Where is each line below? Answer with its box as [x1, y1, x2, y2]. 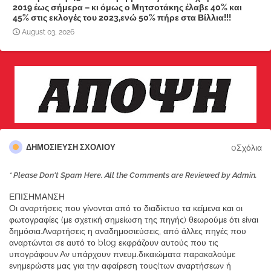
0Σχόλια [231, 142, 262, 152]
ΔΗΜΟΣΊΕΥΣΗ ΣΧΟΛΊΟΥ [26, 143, 116, 152]
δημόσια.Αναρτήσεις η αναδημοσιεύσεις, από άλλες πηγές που [9, 226, 246, 237]
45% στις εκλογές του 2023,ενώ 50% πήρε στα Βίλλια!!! [13, 13, 231, 23]
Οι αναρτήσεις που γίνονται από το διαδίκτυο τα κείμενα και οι [9, 203, 243, 214]
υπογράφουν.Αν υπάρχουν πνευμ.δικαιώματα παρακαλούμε [9, 249, 235, 260]
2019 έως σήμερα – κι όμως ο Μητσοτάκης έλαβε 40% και [13, 2, 242, 13]
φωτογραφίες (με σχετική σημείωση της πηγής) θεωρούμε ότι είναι [9, 215, 258, 225]
